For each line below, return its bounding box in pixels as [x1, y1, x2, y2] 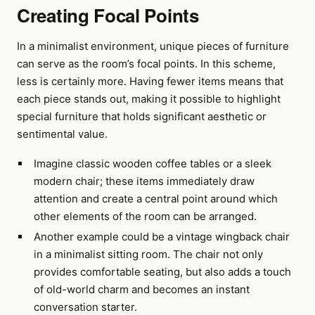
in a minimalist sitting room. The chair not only [33, 247, 263, 261]
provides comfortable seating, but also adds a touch [33, 265, 291, 278]
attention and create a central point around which [33, 192, 278, 205]
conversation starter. [33, 300, 137, 314]
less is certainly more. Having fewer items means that [17, 75, 283, 88]
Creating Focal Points [17, 2, 199, 28]
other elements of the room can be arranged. [33, 210, 257, 223]
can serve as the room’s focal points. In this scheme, [17, 57, 276, 70]
